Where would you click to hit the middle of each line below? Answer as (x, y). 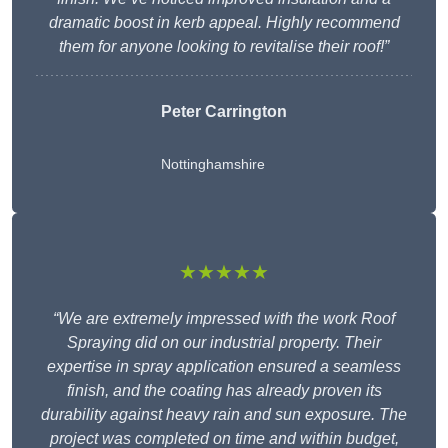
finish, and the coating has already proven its (224, 391)
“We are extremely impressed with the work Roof (224, 319)
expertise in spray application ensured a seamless (224, 367)
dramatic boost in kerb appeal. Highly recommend (224, 23)
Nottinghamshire (213, 164)
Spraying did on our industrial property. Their (224, 343)
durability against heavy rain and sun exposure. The (224, 415)
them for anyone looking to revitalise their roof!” (224, 47)
